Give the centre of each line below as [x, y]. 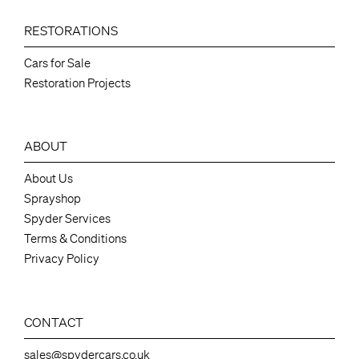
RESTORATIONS [71, 30]
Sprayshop [52, 199]
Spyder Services [67, 219]
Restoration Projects [77, 83]
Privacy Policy [61, 259]
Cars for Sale [57, 63]
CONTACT [53, 322]
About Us [48, 179]
